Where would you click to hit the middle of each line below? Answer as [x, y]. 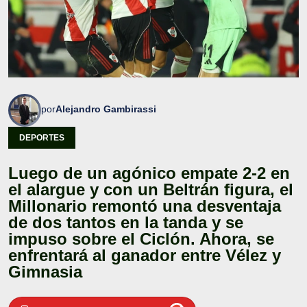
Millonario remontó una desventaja [145, 206]
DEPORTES [42, 137]
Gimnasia [45, 271]
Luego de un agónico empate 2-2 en [149, 173]
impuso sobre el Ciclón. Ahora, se [141, 238]
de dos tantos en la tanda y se [126, 222]
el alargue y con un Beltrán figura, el [151, 189]
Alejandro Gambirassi [106, 109]
